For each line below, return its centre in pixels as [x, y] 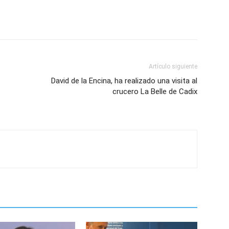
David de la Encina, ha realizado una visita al [124, 81]
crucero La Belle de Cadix [155, 91]
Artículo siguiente [173, 66]
